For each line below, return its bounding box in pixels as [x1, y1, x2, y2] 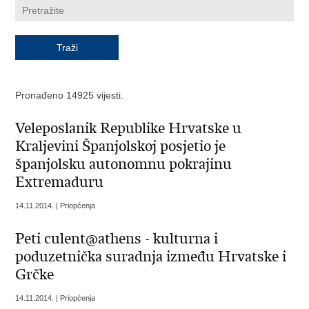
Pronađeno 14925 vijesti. [15, 90, 124, 101]
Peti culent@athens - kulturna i [15, 230, 219, 248]
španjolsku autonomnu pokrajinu [15, 155, 232, 174]
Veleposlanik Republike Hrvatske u [15, 119, 242, 138]
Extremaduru [15, 173, 104, 192]
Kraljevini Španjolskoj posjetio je [15, 137, 226, 156]
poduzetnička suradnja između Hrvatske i [15, 248, 287, 266]
